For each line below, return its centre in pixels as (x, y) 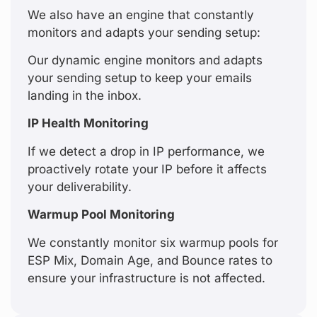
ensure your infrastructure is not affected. (146, 278)
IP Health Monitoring (88, 123)
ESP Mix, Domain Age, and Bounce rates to (150, 260)
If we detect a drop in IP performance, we (146, 151)
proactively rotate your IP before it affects (147, 169)
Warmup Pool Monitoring (101, 215)
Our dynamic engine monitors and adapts (145, 60)
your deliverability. (80, 186)
